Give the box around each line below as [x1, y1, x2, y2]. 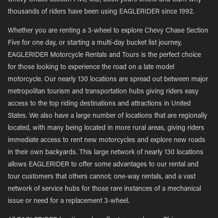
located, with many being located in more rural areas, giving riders [8, 125, 204, 132]
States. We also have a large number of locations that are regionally [8, 113, 207, 120]
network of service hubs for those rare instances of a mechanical [8, 186, 201, 193]
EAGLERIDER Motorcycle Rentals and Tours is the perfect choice [8, 52, 201, 59]
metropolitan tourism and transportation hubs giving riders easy [8, 89, 199, 95]
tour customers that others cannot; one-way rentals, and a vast [8, 174, 196, 181]
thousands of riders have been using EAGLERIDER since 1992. [8, 9, 194, 16]
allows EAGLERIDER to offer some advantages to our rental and [8, 162, 199, 168]
